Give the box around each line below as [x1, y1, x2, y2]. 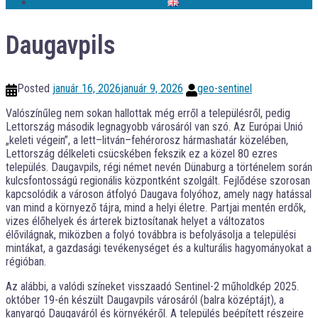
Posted [17, 81, 53, 95]
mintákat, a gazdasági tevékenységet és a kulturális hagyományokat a [6, 241, 312, 255]
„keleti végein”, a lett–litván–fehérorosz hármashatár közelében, [6, 133, 288, 147]
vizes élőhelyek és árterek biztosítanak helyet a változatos [6, 214, 265, 228]
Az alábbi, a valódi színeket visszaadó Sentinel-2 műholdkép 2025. [6, 279, 299, 293]
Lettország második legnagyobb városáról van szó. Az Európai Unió [6, 119, 303, 133]
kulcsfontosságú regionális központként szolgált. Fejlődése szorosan [6, 173, 310, 187]
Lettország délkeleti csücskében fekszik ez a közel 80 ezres [6, 146, 278, 160]
